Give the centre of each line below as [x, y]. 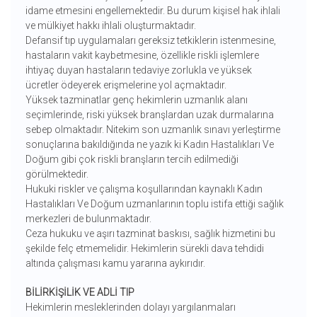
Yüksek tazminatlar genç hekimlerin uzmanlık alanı [136, 100]
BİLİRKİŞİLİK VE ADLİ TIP [81, 293]
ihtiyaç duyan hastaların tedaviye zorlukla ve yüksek [138, 70]
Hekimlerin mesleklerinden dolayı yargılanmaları [130, 307]
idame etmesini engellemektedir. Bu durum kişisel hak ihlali [152, 11]
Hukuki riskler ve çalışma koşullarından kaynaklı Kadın [144, 189]
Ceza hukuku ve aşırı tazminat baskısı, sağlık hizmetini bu [150, 234]
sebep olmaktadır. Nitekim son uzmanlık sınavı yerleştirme [152, 130]
